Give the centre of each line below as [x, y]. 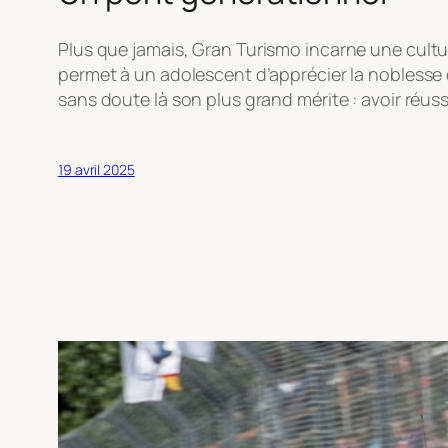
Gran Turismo [247, 48]
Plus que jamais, [125, 48]
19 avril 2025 [96, 169]
